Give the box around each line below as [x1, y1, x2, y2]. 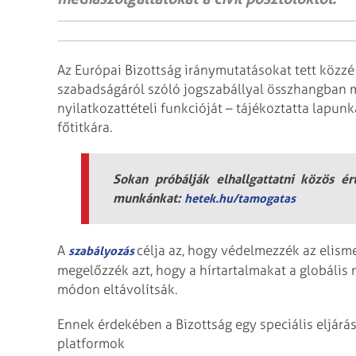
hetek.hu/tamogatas [184, 190, 296, 206]
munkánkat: [113, 189, 184, 206]
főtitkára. [57, 118, 112, 135]
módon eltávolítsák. [57, 281, 177, 297]
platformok [57, 335, 125, 352]
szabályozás [68, 242, 137, 258]
